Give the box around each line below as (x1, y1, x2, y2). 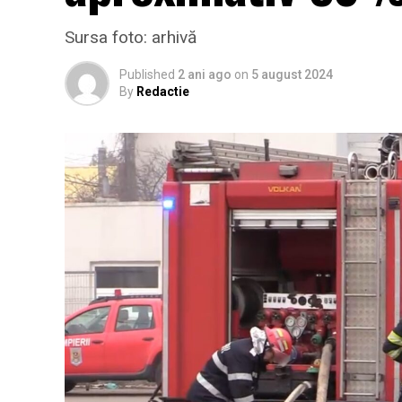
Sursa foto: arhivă (65, 27, 197, 48)
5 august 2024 (251, 67, 333, 82)
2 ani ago (178, 67, 232, 82)
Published (119, 67, 175, 82)
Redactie (136, 84, 189, 99)
